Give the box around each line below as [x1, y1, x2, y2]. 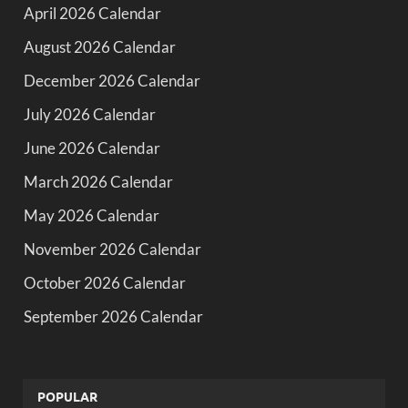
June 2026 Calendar [24, 138, 160, 158]
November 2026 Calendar [24, 239, 201, 259]
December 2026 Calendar [24, 70, 200, 90]
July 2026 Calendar [24, 104, 156, 124]
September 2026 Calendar [24, 306, 203, 326]
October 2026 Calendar [24, 272, 186, 292]
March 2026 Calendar [24, 171, 173, 191]
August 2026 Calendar [24, 36, 176, 56]
